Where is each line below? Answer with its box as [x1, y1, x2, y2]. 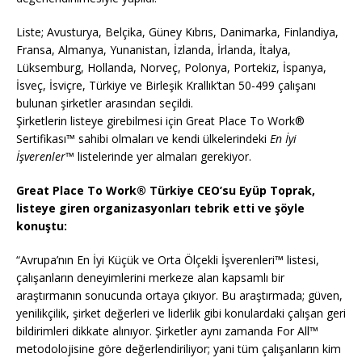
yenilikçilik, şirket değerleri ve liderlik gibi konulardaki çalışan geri [16, 305, 346, 322]
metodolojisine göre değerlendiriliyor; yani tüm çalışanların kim [16, 341, 341, 357]
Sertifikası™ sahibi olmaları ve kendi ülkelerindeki [16, 131, 270, 147]
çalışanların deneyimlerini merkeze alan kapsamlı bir [16, 270, 284, 286]
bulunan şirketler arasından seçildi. [16, 95, 193, 112]
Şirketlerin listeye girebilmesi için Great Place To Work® [16, 113, 305, 129]
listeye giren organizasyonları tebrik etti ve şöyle [16, 200, 305, 217]
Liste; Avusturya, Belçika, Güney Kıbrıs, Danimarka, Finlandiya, [16, 24, 339, 40]
